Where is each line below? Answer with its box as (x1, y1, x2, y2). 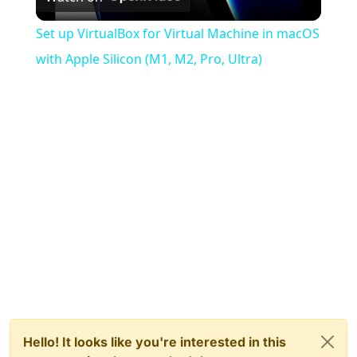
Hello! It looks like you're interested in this (23, 333, 286, 350)
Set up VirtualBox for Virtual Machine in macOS (35, 24, 320, 42)
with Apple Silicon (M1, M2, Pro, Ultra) (35, 49, 262, 68)
